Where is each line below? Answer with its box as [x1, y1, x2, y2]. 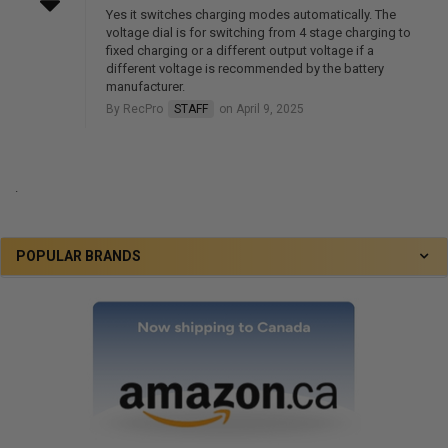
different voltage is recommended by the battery [105, 60, 384, 76]
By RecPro [105, 101, 166, 116]
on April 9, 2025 [215, 101, 304, 116]
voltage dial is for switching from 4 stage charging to [105, 24, 411, 40]
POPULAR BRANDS [16, 247, 141, 264]
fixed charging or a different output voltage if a [105, 42, 374, 58]
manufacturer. [105, 78, 185, 94]
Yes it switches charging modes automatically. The [105, 6, 396, 22]
